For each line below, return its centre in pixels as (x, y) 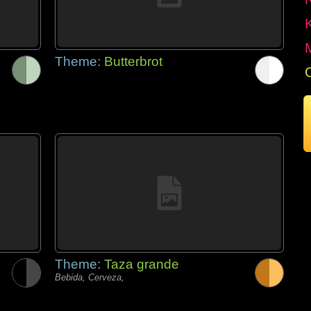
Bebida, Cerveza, (90, 277)
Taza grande (142, 264)
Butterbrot (133, 61)
